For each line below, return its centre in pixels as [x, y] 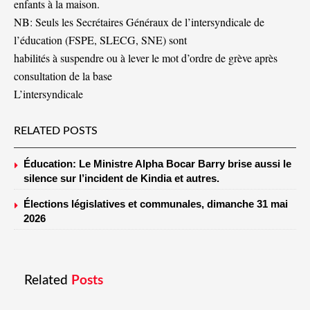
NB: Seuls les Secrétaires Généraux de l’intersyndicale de [139, 21]
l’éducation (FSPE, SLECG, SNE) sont [100, 39]
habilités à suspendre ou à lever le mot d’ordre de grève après [146, 57]
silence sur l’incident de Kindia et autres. [121, 178]
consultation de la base [63, 75]
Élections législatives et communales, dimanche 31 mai [156, 203]
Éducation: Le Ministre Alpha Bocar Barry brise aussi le [157, 163]
